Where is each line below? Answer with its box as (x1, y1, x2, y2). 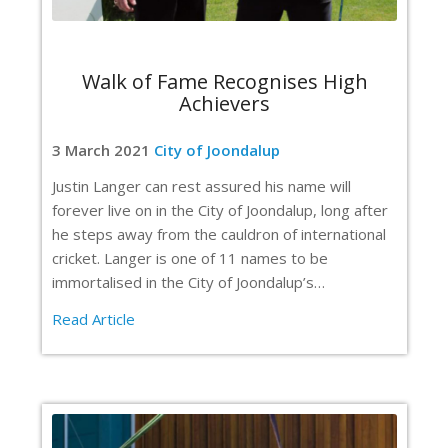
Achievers (179, 89, 270, 117)
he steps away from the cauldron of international (52, 224, 386, 245)
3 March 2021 (52, 139, 154, 160)
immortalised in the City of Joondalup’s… (52, 272, 325, 293)
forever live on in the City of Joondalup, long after (52, 200, 388, 221)
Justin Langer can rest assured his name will (52, 176, 351, 197)
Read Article (52, 309, 135, 329)
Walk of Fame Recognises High (81, 67, 368, 95)
